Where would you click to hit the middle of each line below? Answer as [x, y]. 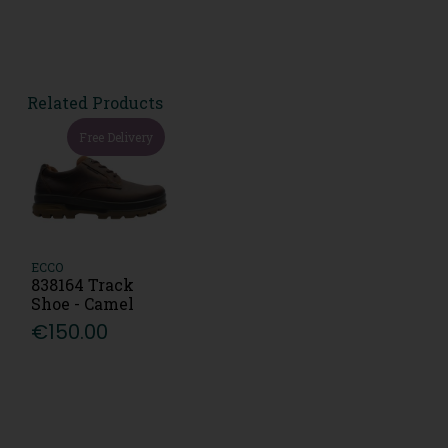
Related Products [94, 102]
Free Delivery [115, 136]
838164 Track [83, 285]
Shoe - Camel [83, 304]
